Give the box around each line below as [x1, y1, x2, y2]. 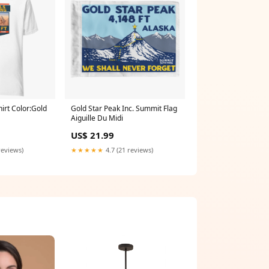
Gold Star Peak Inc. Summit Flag [71, 103, 177, 113]
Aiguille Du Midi [71, 112, 123, 123]
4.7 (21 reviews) [104, 145, 153, 154]
